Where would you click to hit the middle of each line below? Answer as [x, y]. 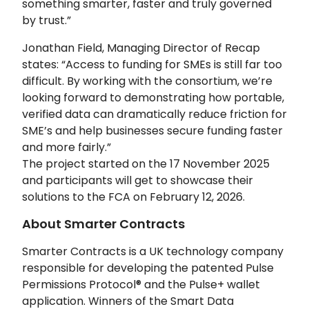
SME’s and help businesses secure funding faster [152, 130]
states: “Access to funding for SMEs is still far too [152, 64]
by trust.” [47, 20]
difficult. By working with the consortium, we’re [147, 81]
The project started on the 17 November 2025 [146, 163]
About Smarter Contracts [103, 223]
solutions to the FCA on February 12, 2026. [133, 197]
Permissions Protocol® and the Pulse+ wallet [141, 284]
